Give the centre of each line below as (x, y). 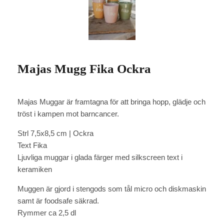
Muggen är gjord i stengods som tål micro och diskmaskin (112, 188)
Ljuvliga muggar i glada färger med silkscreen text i (100, 157)
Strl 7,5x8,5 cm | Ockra (55, 133)
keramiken (35, 169)
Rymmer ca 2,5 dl (47, 212)
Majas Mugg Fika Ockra (84, 68)
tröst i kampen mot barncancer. (68, 113)
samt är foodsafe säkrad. (58, 200)
